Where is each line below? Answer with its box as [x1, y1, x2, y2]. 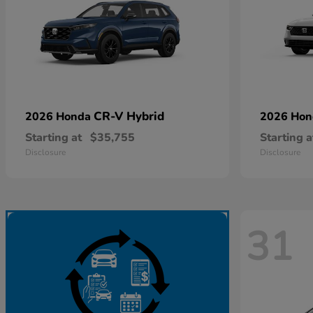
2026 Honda [25, 109, 94, 124]
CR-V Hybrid [94, 108, 164, 124]
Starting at [25, 130, 82, 145]
